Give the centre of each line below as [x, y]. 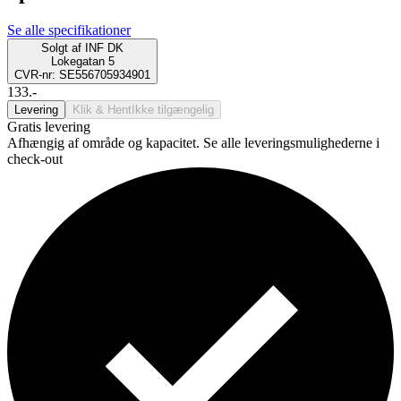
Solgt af [61, 47]
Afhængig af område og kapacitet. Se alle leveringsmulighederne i [193, 142]
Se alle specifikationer [69, 30]
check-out [35, 158]
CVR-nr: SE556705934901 [82, 74]
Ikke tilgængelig [173, 109]
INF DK [104, 47]
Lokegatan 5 [82, 61]
